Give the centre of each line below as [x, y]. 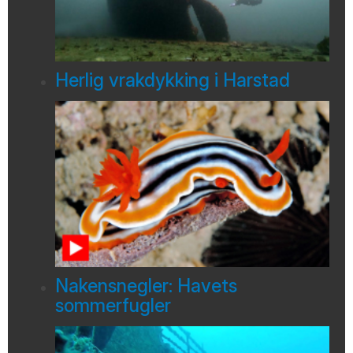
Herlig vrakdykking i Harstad [173, 81]
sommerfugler [113, 306]
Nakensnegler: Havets [146, 286]
